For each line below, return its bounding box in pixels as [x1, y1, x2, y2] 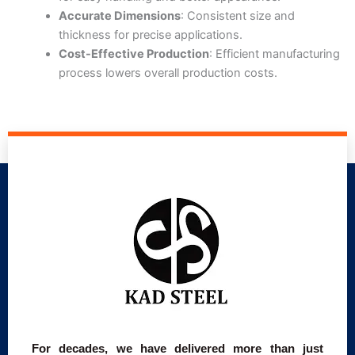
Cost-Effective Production [58, 47, 209, 62]
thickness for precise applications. [58, 28, 242, 43]
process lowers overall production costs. [58, 66, 277, 81]
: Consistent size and [180, 9, 295, 24]
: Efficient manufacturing [208, 47, 340, 62]
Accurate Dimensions [58, 9, 181, 24]
